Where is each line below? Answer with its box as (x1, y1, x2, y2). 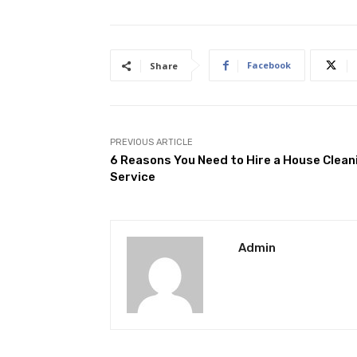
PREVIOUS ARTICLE (110, 137, 193, 148)
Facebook (247, 59, 291, 72)
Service (110, 170, 155, 185)
